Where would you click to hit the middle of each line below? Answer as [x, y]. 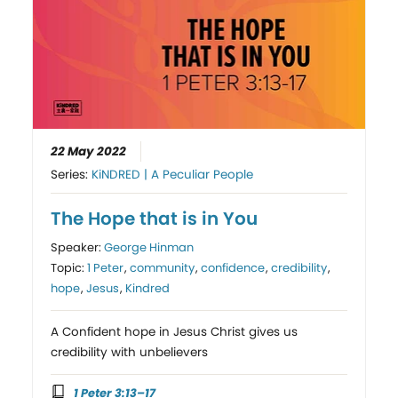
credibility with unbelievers [130, 352]
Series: [72, 174]
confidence [233, 267]
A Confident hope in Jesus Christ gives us [175, 331]
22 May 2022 [89, 151]
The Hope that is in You [155, 218]
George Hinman [149, 247]
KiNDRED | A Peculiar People [173, 174]
